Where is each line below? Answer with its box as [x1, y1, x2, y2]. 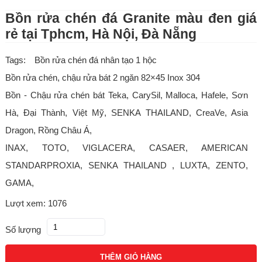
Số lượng [5, 225, 41, 235]
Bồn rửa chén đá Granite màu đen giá [5, 11, 257, 26]
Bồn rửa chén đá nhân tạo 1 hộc [34, 55, 157, 65]
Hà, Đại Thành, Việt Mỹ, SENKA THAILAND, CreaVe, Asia [5, 108, 249, 118]
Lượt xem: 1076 [5, 198, 67, 208]
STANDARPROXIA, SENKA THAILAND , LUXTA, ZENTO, [5, 160, 249, 170]
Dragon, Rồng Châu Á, [5, 125, 92, 135]
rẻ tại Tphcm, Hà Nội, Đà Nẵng [5, 27, 196, 42]
